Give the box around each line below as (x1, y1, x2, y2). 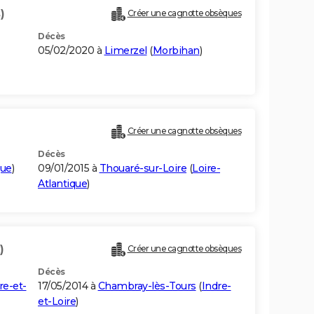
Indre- (201, 280, 231, 293)
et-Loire (38, 295, 76, 308)
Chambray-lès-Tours (97, 280, 196, 293)
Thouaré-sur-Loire (99, 162, 186, 175)
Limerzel (104, 44, 147, 57)
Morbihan (152, 44, 200, 57)
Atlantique (38, 177, 87, 191)
